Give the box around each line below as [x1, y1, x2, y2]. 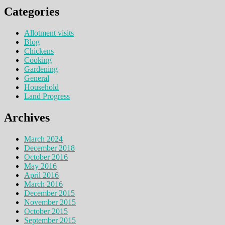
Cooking [24, 56, 52, 65]
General [24, 74, 49, 83]
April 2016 [24, 170, 59, 179]
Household [24, 83, 59, 92]
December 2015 [24, 188, 75, 197]
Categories [4, 5, 59, 19]
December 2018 [24, 143, 75, 152]
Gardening [24, 65, 58, 74]
